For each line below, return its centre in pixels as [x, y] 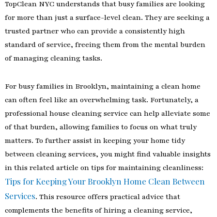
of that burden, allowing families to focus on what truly [101, 127]
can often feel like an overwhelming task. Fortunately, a [102, 100]
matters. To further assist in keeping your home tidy [95, 140]
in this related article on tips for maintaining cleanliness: [104, 167]
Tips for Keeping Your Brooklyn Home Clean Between [105, 181]
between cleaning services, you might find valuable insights [108, 154]
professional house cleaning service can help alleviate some [108, 113]
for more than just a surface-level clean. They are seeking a [107, 17]
